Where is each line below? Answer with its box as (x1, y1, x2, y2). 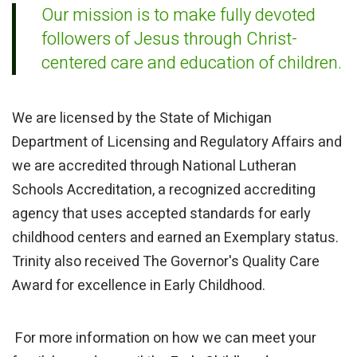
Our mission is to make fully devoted (41, 2, 316, 29)
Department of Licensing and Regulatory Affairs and (12, 131, 342, 154)
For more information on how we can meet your (12, 328, 316, 350)
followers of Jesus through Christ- (41, 26, 297, 53)
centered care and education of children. (41, 50, 342, 76)
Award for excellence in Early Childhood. (12, 275, 269, 297)
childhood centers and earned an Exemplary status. (12, 227, 339, 249)
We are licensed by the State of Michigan (12, 108, 272, 130)
